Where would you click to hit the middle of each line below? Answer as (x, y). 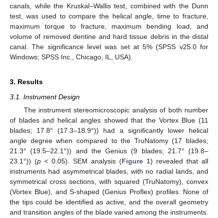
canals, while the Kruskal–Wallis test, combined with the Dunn (109, 6)
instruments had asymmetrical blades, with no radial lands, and (109, 171)
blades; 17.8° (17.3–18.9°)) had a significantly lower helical (109, 130)
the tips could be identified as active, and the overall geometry (109, 202)
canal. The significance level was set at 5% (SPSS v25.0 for (109, 46)
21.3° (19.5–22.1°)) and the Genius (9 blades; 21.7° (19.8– (109, 151)
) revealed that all (179, 161)
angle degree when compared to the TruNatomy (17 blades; (109, 140)
